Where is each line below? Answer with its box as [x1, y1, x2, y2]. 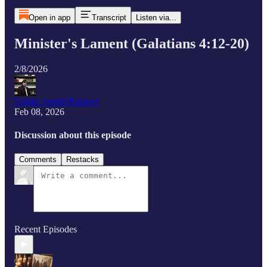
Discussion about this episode [14, 130, 131, 141]
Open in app [28, 13, 70, 22]
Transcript [91, 13, 126, 22]
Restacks [66, 155, 99, 164]
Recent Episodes [14, 224, 77, 235]
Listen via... [135, 13, 176, 22]
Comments [19, 155, 57, 164]
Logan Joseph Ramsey [14, 95, 100, 106]
